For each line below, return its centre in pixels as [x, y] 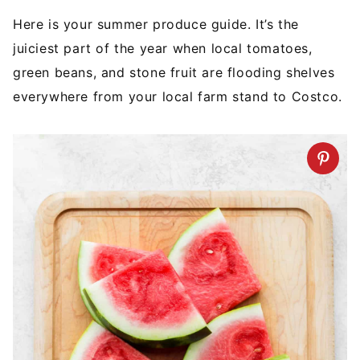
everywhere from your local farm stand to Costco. [178, 96]
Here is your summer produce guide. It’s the [156, 24]
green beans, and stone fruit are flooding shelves [174, 72]
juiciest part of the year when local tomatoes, [163, 48]
